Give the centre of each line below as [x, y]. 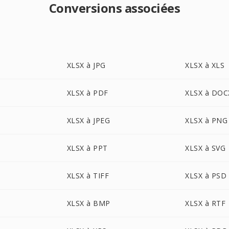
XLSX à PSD [206, 176]
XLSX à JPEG [88, 120]
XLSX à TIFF [88, 176]
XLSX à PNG [207, 120]
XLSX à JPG [86, 65]
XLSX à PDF [87, 93]
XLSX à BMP [88, 203]
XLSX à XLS [205, 65]
